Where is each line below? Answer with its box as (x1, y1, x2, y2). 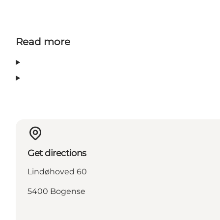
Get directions (27, 147, 86, 159)
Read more (16, 36, 70, 48)
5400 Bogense (27, 186, 85, 196)
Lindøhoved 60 (27, 166, 87, 176)
